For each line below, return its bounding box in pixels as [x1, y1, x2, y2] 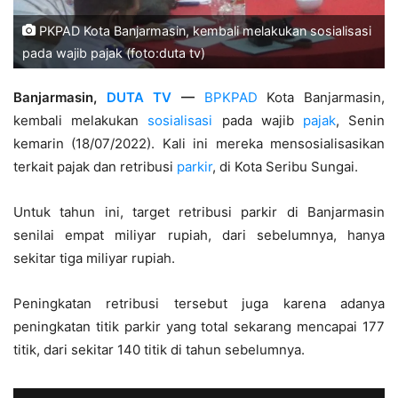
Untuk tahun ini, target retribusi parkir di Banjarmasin [13, 203, 385, 221]
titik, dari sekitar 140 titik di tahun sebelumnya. [13, 341, 305, 359]
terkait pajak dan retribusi [13, 158, 177, 176]
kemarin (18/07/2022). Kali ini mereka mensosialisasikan [13, 135, 385, 153]
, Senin [335, 112, 386, 130]
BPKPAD [203, 89, 258, 107]
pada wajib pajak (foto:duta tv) [22, 45, 205, 61]
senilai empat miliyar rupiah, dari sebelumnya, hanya [13, 227, 385, 244]
